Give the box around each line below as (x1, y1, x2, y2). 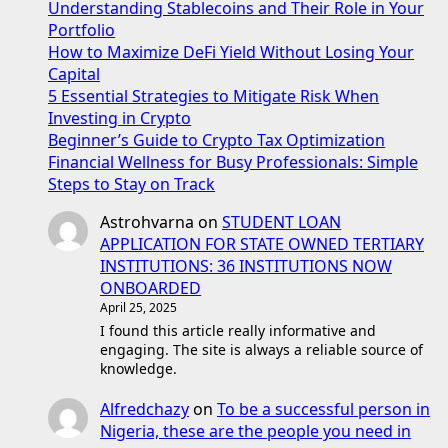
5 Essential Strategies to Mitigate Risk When (48, 85, 379, 108)
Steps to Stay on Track (48, 173, 215, 196)
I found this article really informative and (100, 321, 376, 341)
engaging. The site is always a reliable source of (100, 340, 423, 360)
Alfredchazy (100, 398, 189, 421)
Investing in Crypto (48, 107, 191, 130)
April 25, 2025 (100, 299, 177, 317)
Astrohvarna (100, 211, 194, 234)
